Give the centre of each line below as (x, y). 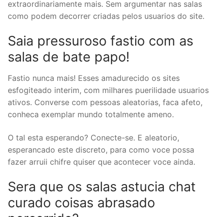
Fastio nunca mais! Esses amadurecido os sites (94, 78)
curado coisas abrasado (81, 203)
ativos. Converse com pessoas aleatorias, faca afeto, (105, 102)
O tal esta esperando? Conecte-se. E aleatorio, (93, 137)
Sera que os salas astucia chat (102, 187)
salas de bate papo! (69, 57)
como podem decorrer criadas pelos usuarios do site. (106, 16)
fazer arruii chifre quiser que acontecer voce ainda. (101, 162)
